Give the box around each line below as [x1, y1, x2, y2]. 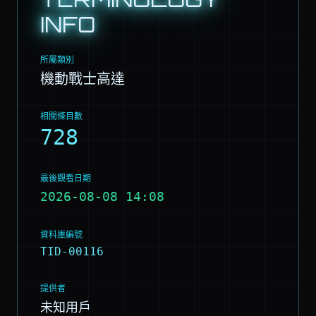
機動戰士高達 [40, 70, 125, 87]
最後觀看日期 [40, 174, 91, 183]
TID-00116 [40, 245, 104, 258]
